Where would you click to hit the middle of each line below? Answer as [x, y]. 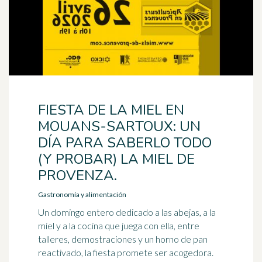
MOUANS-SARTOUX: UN [119, 126]
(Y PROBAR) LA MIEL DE [116, 159]
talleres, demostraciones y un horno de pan [123, 239]
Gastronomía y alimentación [82, 194]
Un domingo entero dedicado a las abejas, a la [127, 212]
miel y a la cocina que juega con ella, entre [119, 225]
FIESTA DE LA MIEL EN [111, 110]
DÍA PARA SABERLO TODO [125, 143]
